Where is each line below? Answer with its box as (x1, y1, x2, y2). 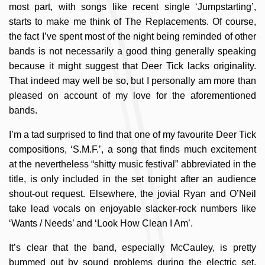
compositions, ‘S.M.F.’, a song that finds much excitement (9, 144, 256, 154)
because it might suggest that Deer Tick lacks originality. (9, 60, 256, 71)
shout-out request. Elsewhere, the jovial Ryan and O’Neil (9, 188, 256, 199)
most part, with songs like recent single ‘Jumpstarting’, (9, 1, 256, 12)
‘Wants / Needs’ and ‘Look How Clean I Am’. (9, 218, 193, 228)
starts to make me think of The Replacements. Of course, (9, 16, 256, 27)
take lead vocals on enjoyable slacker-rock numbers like (9, 203, 256, 214)
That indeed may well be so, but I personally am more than (9, 75, 256, 86)
